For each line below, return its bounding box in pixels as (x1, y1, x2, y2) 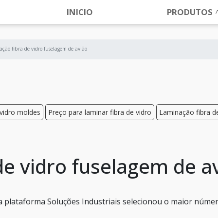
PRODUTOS (167, 6, 213, 18)
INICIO (67, 6, 93, 18)
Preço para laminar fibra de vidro (48, 108, 151, 117)
